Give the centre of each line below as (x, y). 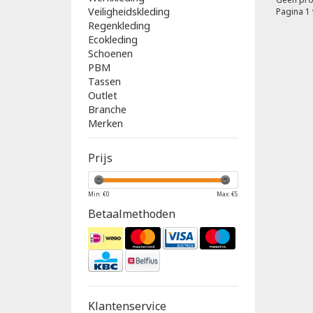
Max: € (225, 194)
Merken (105, 123)
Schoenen (110, 53)
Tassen (104, 81)
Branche (107, 109)
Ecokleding (113, 39)
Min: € (97, 194)
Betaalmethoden (132, 213)
